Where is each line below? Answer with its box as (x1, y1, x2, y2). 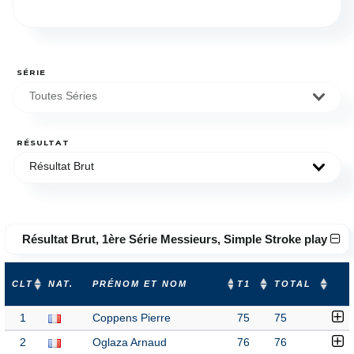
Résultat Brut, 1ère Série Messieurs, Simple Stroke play (21, 232, 330, 246)
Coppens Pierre (92, 312, 171, 324)
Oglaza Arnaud (92, 337, 167, 348)
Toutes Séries (29, 90, 97, 102)
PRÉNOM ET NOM (92, 279, 187, 288)
